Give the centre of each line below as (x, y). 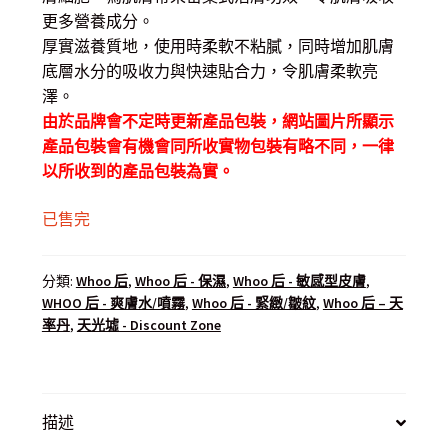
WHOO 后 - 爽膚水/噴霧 (113, 302)
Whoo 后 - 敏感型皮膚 (299, 280)
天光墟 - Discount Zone (148, 324)
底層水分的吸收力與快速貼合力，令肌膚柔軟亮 (209, 71)
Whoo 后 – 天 (362, 302)
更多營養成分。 (97, 21)
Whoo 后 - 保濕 (180, 280)
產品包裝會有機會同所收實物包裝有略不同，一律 (217, 146)
